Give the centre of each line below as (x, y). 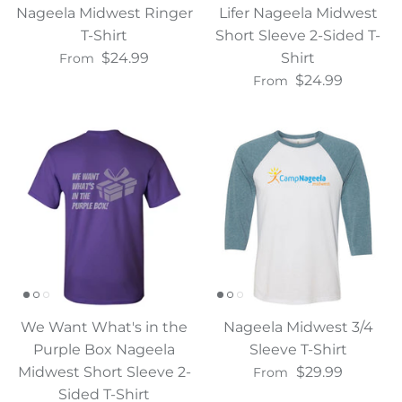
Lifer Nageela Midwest (298, 13)
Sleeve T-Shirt (298, 349)
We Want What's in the (104, 327)
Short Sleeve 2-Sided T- (298, 35)
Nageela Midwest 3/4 (298, 327)
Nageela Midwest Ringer (104, 13)
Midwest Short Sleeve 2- (104, 371)
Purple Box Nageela (104, 349)
